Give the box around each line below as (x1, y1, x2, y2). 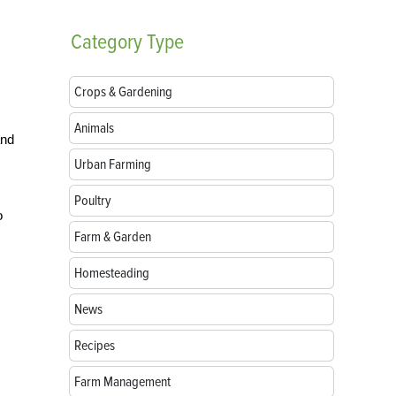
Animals (74, 119, 114, 137)
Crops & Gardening (74, 83, 172, 101)
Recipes (74, 337, 115, 354)
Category (71, 29, 142, 55)
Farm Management (74, 373, 171, 391)
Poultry (74, 192, 111, 209)
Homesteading (74, 264, 149, 282)
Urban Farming (74, 156, 151, 173)
